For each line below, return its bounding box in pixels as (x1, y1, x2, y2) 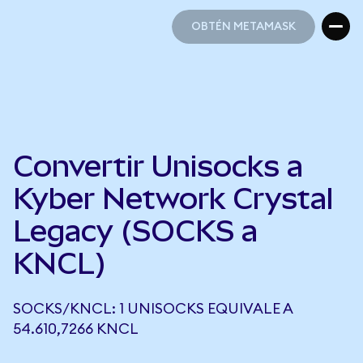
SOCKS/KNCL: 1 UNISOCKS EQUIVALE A (13, 301, 293, 316)
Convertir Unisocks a (13, 149, 303, 183)
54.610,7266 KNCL (13, 322, 139, 336)
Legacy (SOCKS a (13, 214, 258, 248)
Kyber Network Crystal (13, 181, 333, 216)
